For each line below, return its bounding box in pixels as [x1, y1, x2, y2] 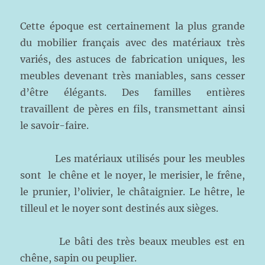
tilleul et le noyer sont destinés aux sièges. [20, 202, 219, 214]
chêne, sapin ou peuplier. [20, 252, 137, 264]
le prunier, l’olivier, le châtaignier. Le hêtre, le [20, 186, 245, 198]
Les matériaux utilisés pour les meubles [20, 153, 245, 164]
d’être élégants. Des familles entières [20, 86, 245, 98]
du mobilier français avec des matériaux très [20, 37, 245, 49]
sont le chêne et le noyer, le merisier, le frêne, [20, 169, 245, 181]
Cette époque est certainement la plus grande [20, 20, 245, 32]
